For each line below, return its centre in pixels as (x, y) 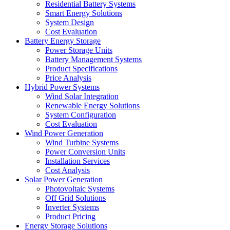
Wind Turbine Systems (82, 142)
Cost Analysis (68, 170)
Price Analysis (68, 78)
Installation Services (78, 161)
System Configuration (81, 114)
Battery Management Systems (93, 59)
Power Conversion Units (85, 151)
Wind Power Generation (64, 133)
